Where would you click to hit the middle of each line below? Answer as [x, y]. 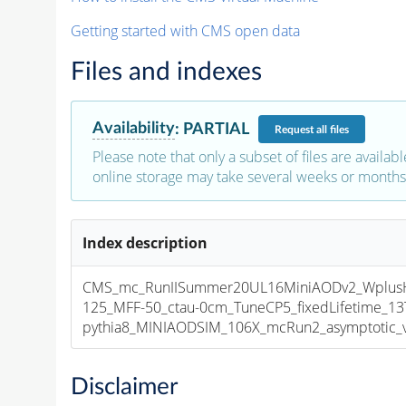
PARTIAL [216, 129]
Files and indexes [166, 72]
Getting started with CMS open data [185, 31]
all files [332, 129]
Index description [145, 243]
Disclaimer [124, 387]
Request [295, 129]
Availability [133, 129]
